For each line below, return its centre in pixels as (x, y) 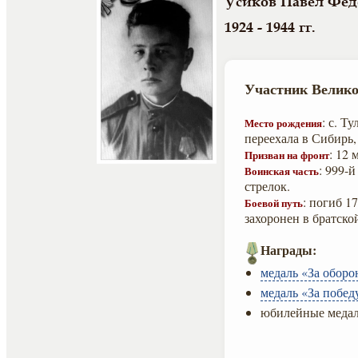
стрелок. (267, 186)
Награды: (288, 250)
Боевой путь (274, 203)
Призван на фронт (287, 155)
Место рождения (283, 123)
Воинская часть (282, 171)
